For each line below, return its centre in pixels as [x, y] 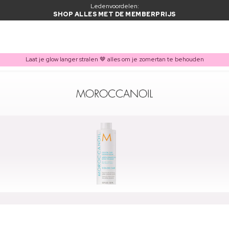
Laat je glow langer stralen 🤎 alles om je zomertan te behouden [114, 60]
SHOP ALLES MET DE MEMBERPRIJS [114, 14]
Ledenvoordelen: [114, 6]
